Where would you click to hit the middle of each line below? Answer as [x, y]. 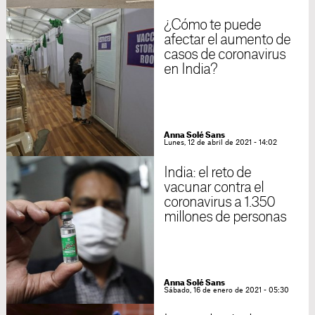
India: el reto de [207, 173]
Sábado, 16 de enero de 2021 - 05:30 [226, 290]
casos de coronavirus [225, 55]
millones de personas [225, 217]
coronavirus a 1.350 [219, 202]
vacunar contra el [214, 188]
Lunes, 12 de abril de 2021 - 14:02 [220, 143]
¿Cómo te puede [212, 25]
